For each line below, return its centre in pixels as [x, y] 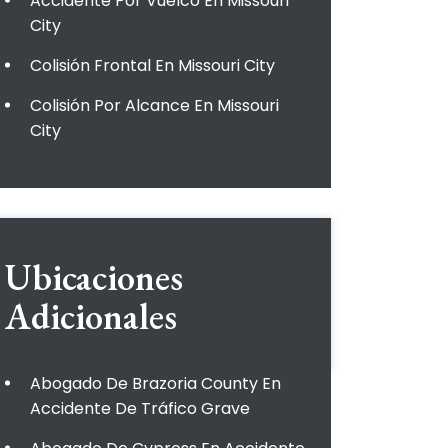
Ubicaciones [94, 277]
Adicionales [91, 316]
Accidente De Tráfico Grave [140, 408]
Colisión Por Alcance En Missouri [154, 105]
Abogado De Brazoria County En [155, 383]
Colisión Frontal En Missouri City [152, 65]
